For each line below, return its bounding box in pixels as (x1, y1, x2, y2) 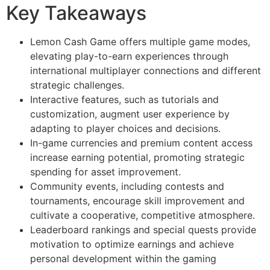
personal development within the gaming (30, 253, 216, 265)
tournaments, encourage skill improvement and (30, 195, 245, 207)
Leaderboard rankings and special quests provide (30, 224, 256, 236)
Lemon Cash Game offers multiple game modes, (30, 36, 250, 48)
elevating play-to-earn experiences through (30, 50, 228, 63)
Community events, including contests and (30, 180, 224, 193)
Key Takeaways (6, 1, 146, 25)
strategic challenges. (30, 79, 124, 92)
